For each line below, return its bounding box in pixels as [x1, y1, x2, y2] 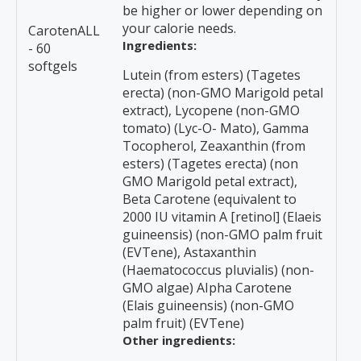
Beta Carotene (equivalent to [122, 190, 297, 208]
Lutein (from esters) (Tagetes [122, 66, 301, 84]
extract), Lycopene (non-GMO [122, 102, 300, 119]
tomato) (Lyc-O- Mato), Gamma [122, 119, 309, 137]
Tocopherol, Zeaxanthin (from [122, 137, 305, 155]
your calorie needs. [122, 19, 236, 37]
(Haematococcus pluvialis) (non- [122, 261, 314, 279]
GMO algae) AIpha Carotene [122, 279, 292, 297]
